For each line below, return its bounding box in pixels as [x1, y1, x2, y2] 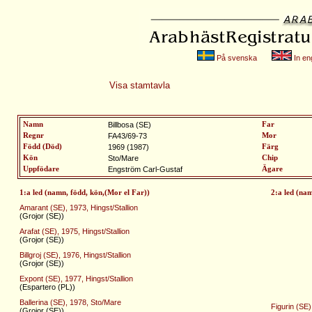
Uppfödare [23, 165, 59, 173]
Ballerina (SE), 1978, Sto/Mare [19, 297, 121, 306]
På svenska [214, 54, 257, 62]
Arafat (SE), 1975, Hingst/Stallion [19, 226, 130, 235]
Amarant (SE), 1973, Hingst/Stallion [19, 203, 138, 212]
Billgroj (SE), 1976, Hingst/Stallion [19, 250, 131, 259]
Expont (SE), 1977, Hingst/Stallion [19, 274, 133, 283]
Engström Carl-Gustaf [108, 165, 182, 173]
